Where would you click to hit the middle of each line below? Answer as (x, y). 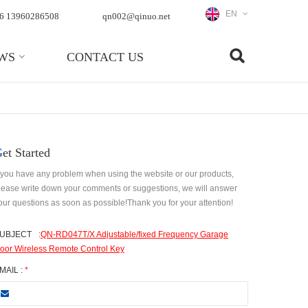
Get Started (26, 153)
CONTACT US (106, 57)
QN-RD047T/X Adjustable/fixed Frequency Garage (134, 234)
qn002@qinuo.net (136, 16)
